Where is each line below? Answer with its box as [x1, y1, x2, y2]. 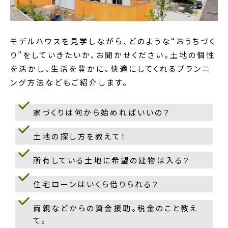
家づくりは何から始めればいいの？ [33, 106, 170, 118]
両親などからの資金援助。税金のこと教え [33, 202, 198, 213]
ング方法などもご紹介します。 [10, 76, 128, 88]
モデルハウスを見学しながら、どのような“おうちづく [10, 35, 216, 46]
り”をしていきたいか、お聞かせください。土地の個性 [10, 49, 215, 60]
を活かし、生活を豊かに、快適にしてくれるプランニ [10, 63, 211, 74]
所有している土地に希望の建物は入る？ [33, 154, 190, 165]
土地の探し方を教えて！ [33, 130, 127, 141]
